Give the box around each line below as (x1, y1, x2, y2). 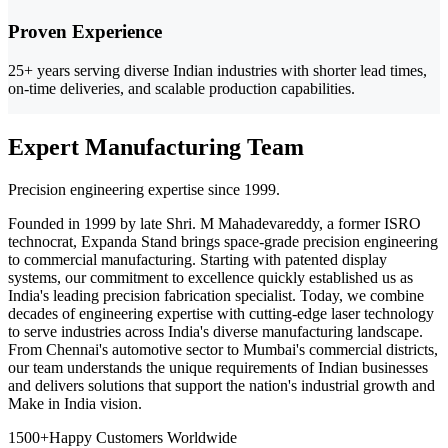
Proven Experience (8, 21, 162, 43)
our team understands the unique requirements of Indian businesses (8, 358, 428, 376)
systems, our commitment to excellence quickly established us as (8, 268, 413, 286)
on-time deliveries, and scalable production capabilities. (8, 80, 355, 98)
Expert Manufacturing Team (8, 134, 304, 161)
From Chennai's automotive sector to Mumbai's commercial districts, (8, 340, 438, 358)
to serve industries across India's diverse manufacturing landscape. (8, 322, 423, 340)
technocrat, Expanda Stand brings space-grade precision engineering (8, 232, 438, 250)
